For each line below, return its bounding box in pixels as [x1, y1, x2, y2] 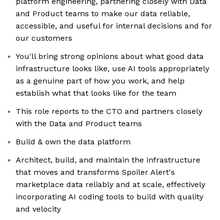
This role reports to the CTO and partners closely [16, 107, 202, 116]
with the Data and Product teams [16, 119, 142, 129]
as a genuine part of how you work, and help [16, 76, 185, 86]
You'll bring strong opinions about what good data [16, 52, 204, 61]
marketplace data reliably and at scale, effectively [16, 180, 205, 190]
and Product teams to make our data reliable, [16, 9, 190, 19]
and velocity [16, 204, 61, 214]
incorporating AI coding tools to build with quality [16, 192, 203, 202]
